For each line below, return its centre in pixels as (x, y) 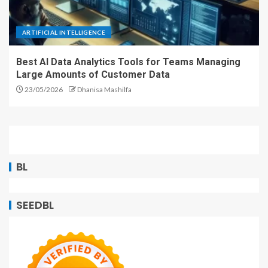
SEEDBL (35, 205)
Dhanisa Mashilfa (104, 89)
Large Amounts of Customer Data (93, 74)
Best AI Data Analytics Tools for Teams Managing (128, 62)
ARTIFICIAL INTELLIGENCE (64, 32)
